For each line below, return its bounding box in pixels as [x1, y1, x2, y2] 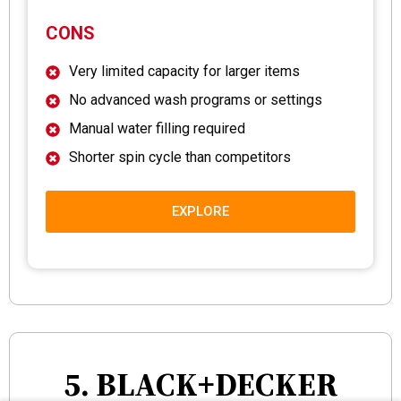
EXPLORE [172, 202, 229, 219]
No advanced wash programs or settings [69, 90, 322, 108]
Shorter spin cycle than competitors [69, 148, 291, 166]
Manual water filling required [69, 119, 245, 137]
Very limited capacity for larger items [69, 62, 300, 80]
